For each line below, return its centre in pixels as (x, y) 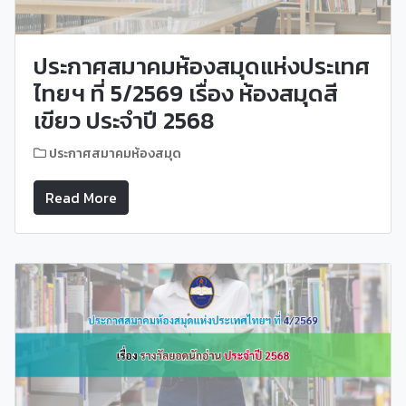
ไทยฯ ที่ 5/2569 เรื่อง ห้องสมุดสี (186, 93)
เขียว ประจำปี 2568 (124, 120)
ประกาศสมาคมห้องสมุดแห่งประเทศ (202, 66)
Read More (81, 197)
